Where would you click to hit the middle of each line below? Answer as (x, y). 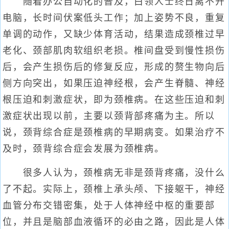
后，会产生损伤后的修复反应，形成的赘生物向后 (114, 67)
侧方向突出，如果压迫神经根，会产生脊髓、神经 (114, 83)
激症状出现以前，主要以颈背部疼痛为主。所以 (109, 116)
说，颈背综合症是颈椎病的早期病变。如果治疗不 (114, 132)
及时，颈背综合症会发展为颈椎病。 (84, 149)
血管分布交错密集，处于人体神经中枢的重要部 (109, 205)
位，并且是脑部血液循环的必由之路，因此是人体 (114, 222)
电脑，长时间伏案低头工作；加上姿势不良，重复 (114, 18)
